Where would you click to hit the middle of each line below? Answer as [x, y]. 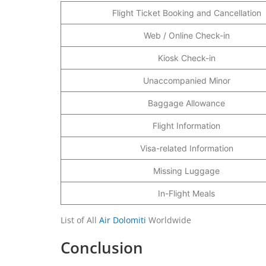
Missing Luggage [186, 170]
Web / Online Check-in [186, 35]
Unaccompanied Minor [186, 80]
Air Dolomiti [123, 220]
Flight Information [186, 125]
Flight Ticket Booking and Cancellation [186, 12]
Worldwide [169, 220]
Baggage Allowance [186, 103]
